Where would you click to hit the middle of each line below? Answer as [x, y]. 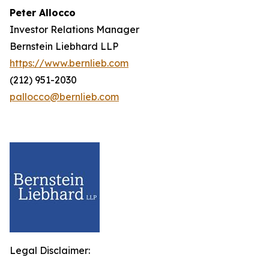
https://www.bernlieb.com [69, 63]
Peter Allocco [43, 13]
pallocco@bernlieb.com [64, 97]
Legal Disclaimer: [50, 250]
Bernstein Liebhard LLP [64, 46]
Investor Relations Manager [74, 29]
